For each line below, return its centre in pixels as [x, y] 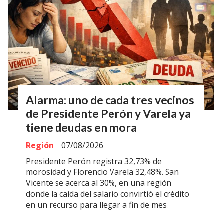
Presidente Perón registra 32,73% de [94, 161]
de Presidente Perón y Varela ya [108, 113]
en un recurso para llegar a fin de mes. [97, 204]
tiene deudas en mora [81, 127]
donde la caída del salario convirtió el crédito [108, 194]
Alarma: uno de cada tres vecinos [110, 99]
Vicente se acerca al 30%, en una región [99, 183]
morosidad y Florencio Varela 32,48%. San [102, 172]
